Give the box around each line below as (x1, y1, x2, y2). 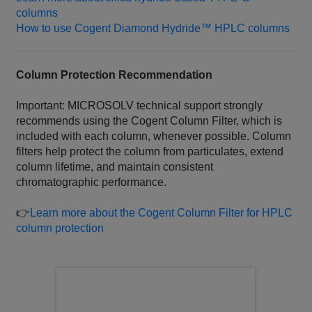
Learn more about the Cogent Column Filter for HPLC (30, 207, 293, 219)
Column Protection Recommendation (16, 69, 213, 81)
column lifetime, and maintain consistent (16, 161, 214, 173)
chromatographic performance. (16, 176, 167, 189)
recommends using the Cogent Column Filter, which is (16, 115, 283, 127)
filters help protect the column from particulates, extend (16, 146, 284, 158)
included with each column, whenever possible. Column (16, 130, 292, 143)
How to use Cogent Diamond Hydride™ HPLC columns (16, 22, 290, 35)
